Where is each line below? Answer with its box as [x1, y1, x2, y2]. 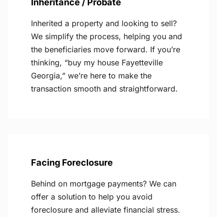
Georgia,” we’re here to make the [31, 71, 152, 81]
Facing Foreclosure [31, 157, 113, 168]
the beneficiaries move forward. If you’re [31, 45, 180, 55]
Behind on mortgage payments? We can [31, 179, 176, 189]
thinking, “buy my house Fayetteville [31, 58, 163, 68]
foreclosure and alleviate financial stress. [31, 205, 180, 215]
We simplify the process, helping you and [31, 31, 182, 42]
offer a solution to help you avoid [31, 192, 153, 202]
